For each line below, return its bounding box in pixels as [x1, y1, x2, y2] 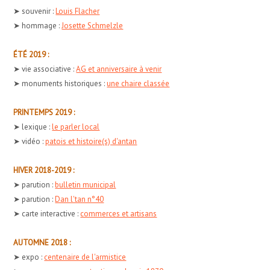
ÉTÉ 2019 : [13, 49, 49, 60]
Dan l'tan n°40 [55, 193, 104, 204]
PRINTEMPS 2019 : [13, 107, 75, 118]
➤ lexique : [13, 121, 52, 132]
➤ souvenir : [13, 5, 56, 16]
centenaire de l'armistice [44, 251, 127, 262]
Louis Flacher [55, 5, 100, 16]
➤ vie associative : [13, 63, 77, 74]
